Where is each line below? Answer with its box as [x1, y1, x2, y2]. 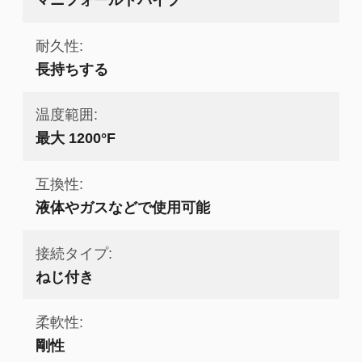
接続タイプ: [35, 244, 112, 262]
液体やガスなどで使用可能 [35, 198, 210, 216]
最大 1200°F [35, 129, 116, 147]
